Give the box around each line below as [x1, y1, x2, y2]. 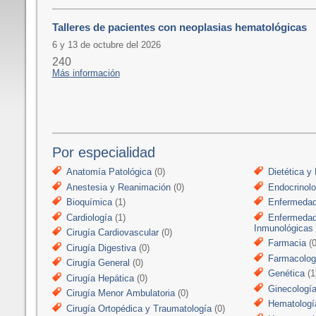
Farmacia [267, 238, 306, 248]
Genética [267, 268, 305, 279]
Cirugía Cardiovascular [66, 227, 159, 238]
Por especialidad [51, 145, 155, 160]
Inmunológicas [253, 222, 313, 233]
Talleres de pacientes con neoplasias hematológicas [51, 21, 307, 33]
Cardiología [66, 212, 112, 223]
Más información [51, 68, 120, 79]
